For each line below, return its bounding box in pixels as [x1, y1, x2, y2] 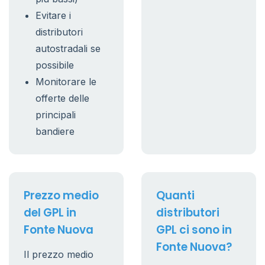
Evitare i [35, 9, 71, 21]
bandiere [35, 125, 75, 137]
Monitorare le [35, 76, 96, 88]
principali [35, 109, 76, 121]
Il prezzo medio [24, 248, 93, 260]
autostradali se [35, 43, 101, 54]
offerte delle [35, 92, 89, 104]
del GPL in [24, 205, 76, 221]
